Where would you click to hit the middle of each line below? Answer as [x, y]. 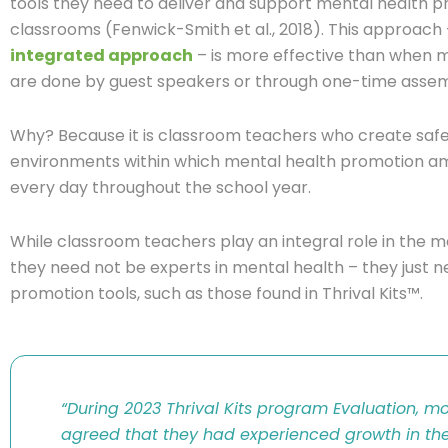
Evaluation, [376, 408]
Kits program [276, 408]
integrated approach [101, 55]
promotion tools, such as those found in [166, 293]
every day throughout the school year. [162, 187]
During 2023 [116, 408]
